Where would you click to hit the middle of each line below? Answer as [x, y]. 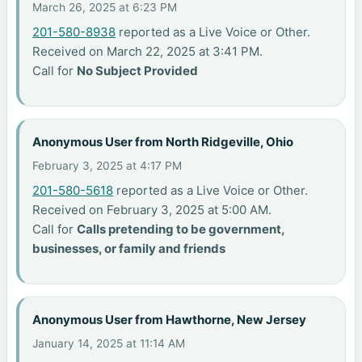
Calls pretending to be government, [181, 229]
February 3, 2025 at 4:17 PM [107, 166]
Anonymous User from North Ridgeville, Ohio [163, 141]
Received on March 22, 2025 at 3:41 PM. [148, 52]
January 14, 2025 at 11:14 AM [109, 344]
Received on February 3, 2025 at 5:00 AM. [152, 210]
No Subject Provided [138, 71]
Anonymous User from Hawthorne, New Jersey [170, 319]
